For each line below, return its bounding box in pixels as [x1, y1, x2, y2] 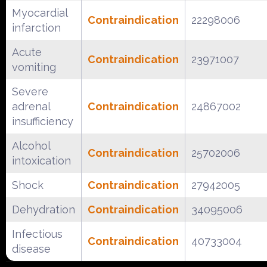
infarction [12, 21, 61, 34]
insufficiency [12, 114, 73, 128]
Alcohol [12, 139, 51, 152]
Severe [12, 85, 48, 98]
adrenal [12, 100, 51, 113]
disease [12, 242, 51, 255]
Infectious [12, 227, 63, 240]
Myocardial [12, 6, 68, 19]
